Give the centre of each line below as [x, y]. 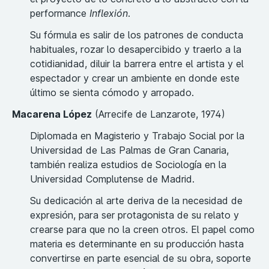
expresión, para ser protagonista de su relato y [134, 215]
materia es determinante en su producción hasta [137, 244]
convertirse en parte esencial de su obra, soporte [141, 258]
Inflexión [109, 14]
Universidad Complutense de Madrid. [112, 179]
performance [60, 14]
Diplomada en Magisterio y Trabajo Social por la [137, 136]
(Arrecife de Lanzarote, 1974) [159, 114]
